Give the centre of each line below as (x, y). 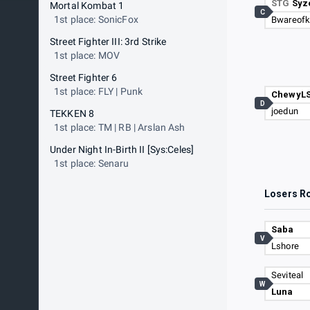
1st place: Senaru (92, 163)
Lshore (285, 246)
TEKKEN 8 (72, 113)
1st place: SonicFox (96, 19)
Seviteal (288, 275)
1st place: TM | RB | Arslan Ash (120, 127)
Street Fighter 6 (84, 77)
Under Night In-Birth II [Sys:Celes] (122, 149)
